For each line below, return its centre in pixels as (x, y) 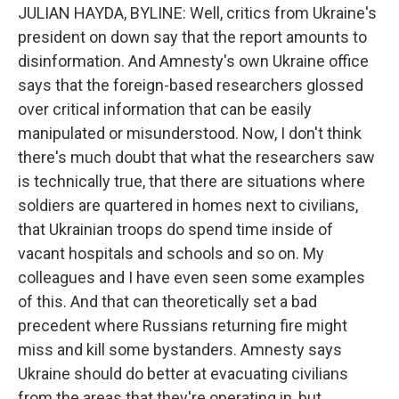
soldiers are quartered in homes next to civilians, (188, 205)
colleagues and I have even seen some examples (191, 277)
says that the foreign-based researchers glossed (191, 85)
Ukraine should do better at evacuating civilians (183, 374)
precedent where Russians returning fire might (183, 326)
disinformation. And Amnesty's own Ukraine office (193, 61)
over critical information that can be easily (165, 109)
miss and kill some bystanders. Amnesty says (180, 350)
